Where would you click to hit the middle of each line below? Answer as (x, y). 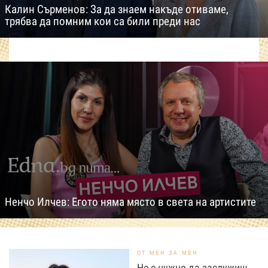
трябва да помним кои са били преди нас (103, 21)
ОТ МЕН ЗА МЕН (167, 252)
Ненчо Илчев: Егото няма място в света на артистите (130, 202)
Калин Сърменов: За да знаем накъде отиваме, (117, 9)
